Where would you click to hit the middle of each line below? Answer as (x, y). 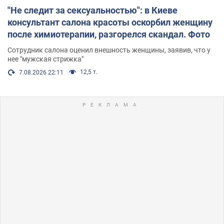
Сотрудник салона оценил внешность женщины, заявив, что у (109, 50)
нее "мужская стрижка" (45, 59)
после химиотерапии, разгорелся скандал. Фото (109, 34)
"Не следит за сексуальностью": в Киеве (92, 10)
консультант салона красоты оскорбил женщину (110, 22)
